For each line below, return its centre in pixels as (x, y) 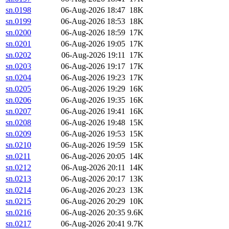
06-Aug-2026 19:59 (93, 145)
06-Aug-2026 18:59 (93, 33)
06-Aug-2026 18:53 (93, 21)
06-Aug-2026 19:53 (93, 134)
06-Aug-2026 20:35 (93, 213)
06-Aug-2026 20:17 (93, 179)
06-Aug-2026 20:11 (93, 168)
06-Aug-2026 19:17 (93, 66)
